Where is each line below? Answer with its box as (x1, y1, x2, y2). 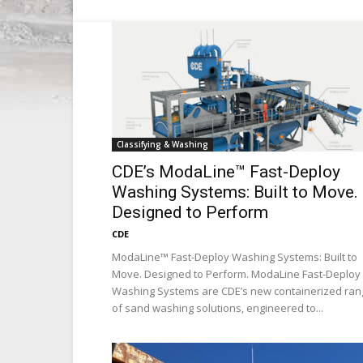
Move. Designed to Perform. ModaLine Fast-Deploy (112, 267, 361, 281)
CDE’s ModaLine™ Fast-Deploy (112, 162, 340, 181)
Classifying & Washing (117, 139, 208, 150)
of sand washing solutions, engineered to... (112, 301, 323, 315)
